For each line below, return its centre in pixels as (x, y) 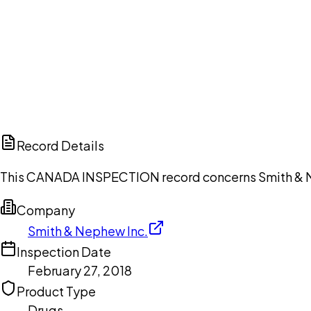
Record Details (60, 146)
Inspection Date (64, 252)
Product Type (56, 292)
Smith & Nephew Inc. (88, 231)
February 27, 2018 (80, 271)
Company (46, 210)
